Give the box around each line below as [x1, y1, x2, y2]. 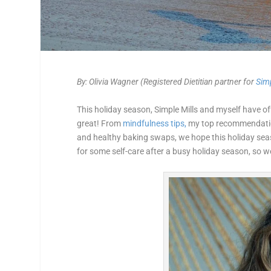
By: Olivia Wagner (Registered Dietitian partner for [77, 77, 256, 87]
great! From [77, 118, 123, 128]
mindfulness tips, [123, 118, 187, 128]
